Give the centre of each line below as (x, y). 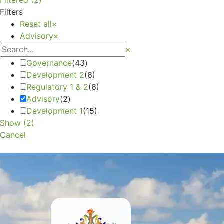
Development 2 (55, 75)
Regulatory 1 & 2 (57, 87)
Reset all (36, 24)
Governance (49, 63)
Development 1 (55, 111)
